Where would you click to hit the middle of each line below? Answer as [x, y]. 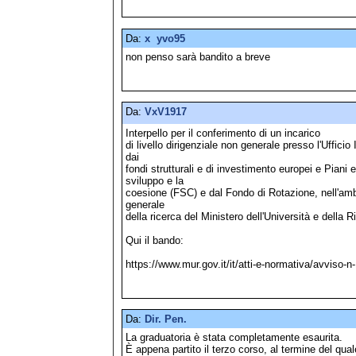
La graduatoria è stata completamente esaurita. [234, 338]
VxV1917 [166, 111]
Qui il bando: [155, 240]
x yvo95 [165, 38]
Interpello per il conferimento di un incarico [224, 133]
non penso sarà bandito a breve [198, 56]
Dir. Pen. [166, 319]
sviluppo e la [156, 180]
